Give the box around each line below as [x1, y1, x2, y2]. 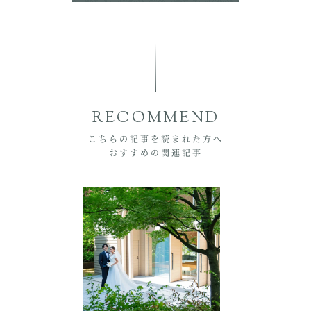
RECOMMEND [91, 108, 220, 131]
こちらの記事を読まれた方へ [87, 133, 224, 145]
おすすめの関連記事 [108, 146, 203, 159]
